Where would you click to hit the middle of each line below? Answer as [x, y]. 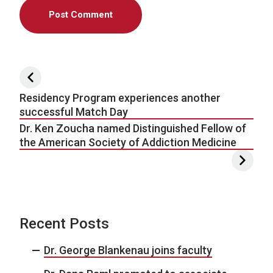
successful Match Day [74, 112]
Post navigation [84, 77]
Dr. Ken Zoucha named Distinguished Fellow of [133, 128]
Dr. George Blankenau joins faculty [128, 250]
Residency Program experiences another [120, 97]
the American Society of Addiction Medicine [128, 142]
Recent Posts [64, 223]
